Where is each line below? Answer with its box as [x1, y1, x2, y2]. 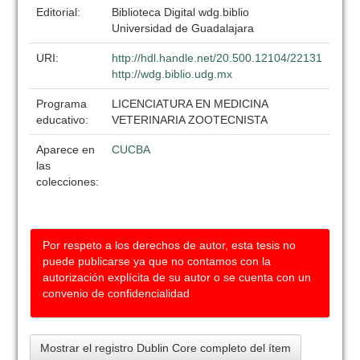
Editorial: [36, 6, 84, 18]
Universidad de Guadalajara [112, 22, 255, 35]
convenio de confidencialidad [43, 287, 190, 300]
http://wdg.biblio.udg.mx [112, 67, 233, 80]
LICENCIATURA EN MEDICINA [112, 97, 269, 110]
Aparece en [36, 143, 96, 156]
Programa [36, 97, 88, 110]
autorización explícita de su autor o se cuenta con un [43, 271, 312, 284]
